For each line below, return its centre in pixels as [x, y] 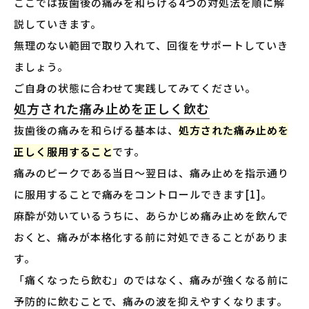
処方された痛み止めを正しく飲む [112, 109]
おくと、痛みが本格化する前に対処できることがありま [151, 237]
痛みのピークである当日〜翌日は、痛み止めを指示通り [151, 173]
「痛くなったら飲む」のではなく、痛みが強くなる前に [151, 280]
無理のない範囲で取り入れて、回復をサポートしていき [151, 46]
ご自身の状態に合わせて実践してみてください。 [135, 88]
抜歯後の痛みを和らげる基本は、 [97, 130]
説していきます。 [58, 24]
